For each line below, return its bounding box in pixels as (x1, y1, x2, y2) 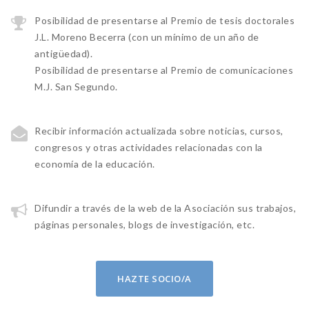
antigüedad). (34, 48, 93, 59)
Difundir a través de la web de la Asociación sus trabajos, (34, 202, 297, 214)
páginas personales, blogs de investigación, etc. (34, 219, 255, 230)
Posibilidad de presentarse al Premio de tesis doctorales (34, 14, 295, 26)
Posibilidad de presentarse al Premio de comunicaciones (34, 64, 294, 76)
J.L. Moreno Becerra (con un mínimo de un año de (34, 31, 259, 43)
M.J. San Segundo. (34, 81, 118, 92)
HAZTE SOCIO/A (117, 272, 192, 285)
